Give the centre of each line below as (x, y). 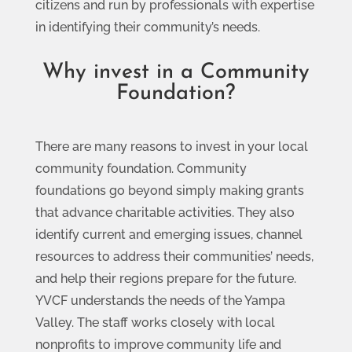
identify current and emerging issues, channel (169, 234)
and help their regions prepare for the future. (165, 278)
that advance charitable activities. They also (165, 212)
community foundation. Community (141, 168)
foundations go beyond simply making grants (169, 190)
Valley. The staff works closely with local (155, 322)
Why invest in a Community (176, 72)
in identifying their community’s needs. (147, 27)
